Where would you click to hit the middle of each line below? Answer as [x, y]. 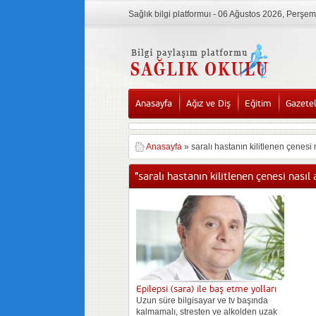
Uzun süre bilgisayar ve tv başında [202, 300]
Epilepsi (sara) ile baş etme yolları [206, 289]
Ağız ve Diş [208, 104]
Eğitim [258, 104]
